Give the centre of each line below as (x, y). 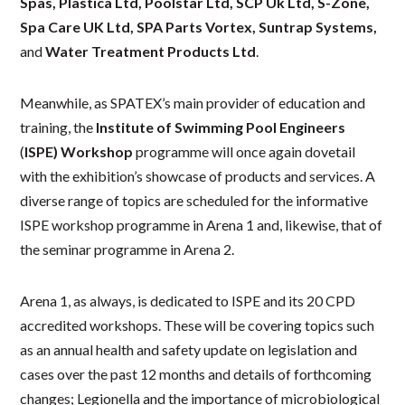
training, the (58, 127)
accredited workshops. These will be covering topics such (198, 325)
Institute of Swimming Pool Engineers (221, 127)
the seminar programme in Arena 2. (127, 249)
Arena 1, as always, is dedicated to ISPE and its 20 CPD (188, 300)
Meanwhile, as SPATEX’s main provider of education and (193, 102)
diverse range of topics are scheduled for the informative (194, 200)
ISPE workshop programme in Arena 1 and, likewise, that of (202, 224)
